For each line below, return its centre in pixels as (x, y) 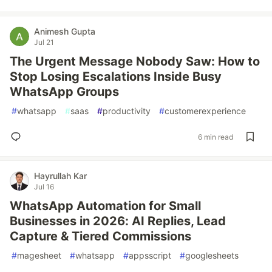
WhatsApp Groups (64, 92)
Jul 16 (44, 187)
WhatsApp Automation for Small (105, 206)
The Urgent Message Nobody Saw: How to (135, 61)
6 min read (216, 137)
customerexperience (205, 111)
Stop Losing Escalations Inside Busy (116, 76)
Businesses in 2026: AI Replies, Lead (118, 221)
